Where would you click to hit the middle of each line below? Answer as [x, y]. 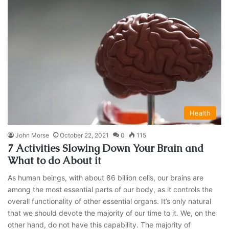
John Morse [32, 135]
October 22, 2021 [85, 135]
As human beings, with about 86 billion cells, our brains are [106, 178]
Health [200, 113]
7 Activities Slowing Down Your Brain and [106, 148]
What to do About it [55, 161]
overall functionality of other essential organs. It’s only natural [110, 201]
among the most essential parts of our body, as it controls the [110, 190]
